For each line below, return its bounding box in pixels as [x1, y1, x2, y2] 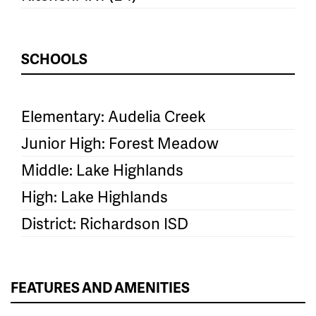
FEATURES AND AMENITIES [11, 277, 190, 298]
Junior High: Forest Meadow [21, 132, 219, 154]
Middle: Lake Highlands [21, 159, 183, 181]
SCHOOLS [21, 49, 87, 69]
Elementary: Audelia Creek [21, 105, 206, 128]
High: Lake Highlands [21, 186, 168, 208]
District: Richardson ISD [21, 212, 188, 235]
